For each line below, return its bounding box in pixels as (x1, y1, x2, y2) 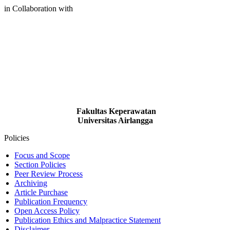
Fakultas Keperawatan (74, 106, 156, 116)
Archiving (14, 178, 47, 187)
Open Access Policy (14, 206, 80, 215)
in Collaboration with (4, 4, 73, 13)
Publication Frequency (14, 197, 87, 206)
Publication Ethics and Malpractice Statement (14, 215, 161, 224)
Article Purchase (14, 187, 68, 197)
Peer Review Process (14, 169, 83, 178)
